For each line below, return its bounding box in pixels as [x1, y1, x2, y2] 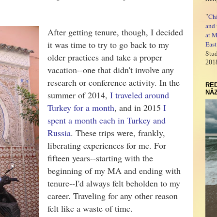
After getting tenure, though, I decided [47, 26, 183, 38]
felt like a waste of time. [47, 202, 136, 214]
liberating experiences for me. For [47, 139, 166, 151]
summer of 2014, [47, 89, 110, 101]
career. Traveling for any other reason [47, 190, 178, 201]
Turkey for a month [47, 102, 114, 113]
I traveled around [110, 89, 169, 101]
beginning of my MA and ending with [47, 165, 181, 176]
